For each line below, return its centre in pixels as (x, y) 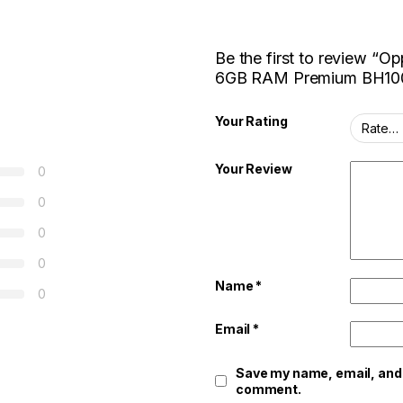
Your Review (254, 169)
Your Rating (251, 121)
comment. (269, 389)
